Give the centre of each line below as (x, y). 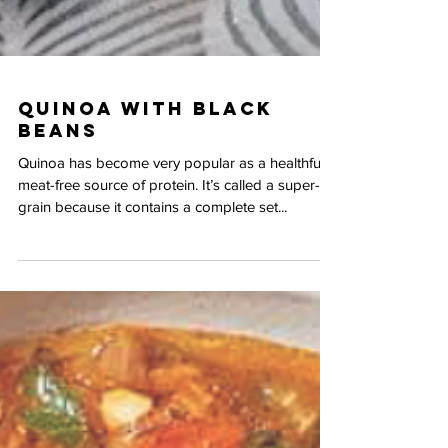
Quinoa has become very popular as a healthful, (172, 240)
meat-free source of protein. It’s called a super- (169, 262)
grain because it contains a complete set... (152, 284)
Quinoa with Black (145, 186)
